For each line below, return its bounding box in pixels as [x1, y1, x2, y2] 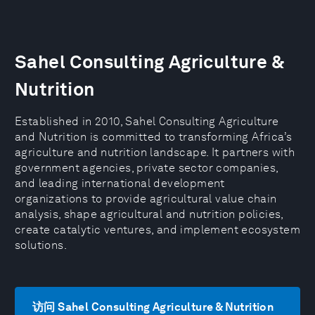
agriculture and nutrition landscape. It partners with [15, 146, 295, 159]
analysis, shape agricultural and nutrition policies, [15, 207, 283, 221]
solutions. [15, 238, 67, 252]
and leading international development [15, 176, 225, 190]
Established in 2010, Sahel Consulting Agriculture [15, 115, 279, 128]
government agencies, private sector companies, [15, 161, 278, 174]
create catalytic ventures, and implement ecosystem [15, 223, 300, 236]
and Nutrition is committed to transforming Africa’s [15, 130, 292, 143]
